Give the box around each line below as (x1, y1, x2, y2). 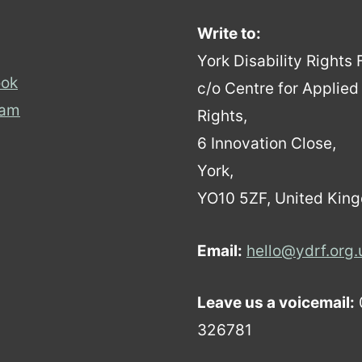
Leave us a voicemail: (197, 293, 355, 313)
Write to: (197, 24, 261, 44)
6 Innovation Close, (197, 134, 336, 154)
